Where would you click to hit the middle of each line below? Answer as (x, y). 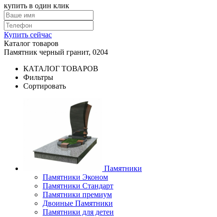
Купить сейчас (28, 35)
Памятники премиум (77, 194)
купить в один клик (37, 6)
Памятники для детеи (78, 212)
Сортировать (45, 86)
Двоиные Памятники (78, 203)
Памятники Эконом (75, 177)
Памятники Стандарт (78, 186)
